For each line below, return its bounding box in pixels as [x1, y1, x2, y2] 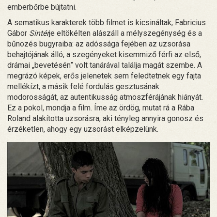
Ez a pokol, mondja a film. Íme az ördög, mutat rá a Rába [7, 103, 194, 113]
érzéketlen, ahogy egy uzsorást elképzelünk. [7, 124, 158, 134]
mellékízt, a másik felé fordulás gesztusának [7, 82, 159, 92]
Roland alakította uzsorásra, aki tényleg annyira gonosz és [7, 114, 203, 124]
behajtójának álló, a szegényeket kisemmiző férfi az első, [7, 50, 201, 60]
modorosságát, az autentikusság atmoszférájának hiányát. [7, 93, 203, 102]
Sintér [29, 29, 49, 38]
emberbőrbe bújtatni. [7, 2, 77, 12]
